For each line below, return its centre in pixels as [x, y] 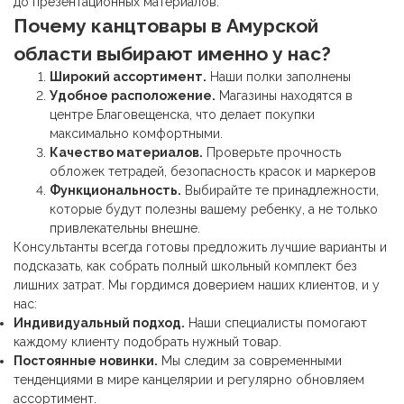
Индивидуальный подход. [99, 323]
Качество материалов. [126, 152]
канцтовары [151, 26]
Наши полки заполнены [279, 77]
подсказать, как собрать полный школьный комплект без [185, 266]
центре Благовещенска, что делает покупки [182, 115]
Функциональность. [115, 190]
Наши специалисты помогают [276, 323]
